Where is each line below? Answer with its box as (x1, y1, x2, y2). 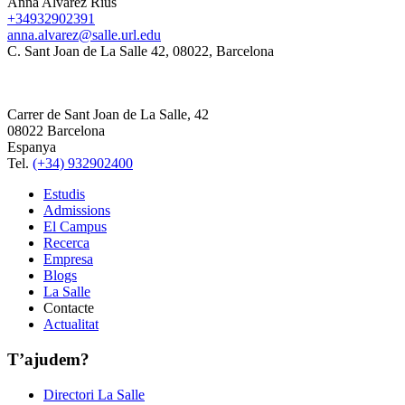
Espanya (7, 139, 56, 155)
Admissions (43, 202, 110, 219)
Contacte (43, 300, 94, 316)
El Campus (43, 219, 107, 235)
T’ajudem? (7, 349, 89, 369)
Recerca (43, 235, 89, 251)
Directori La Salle (43, 386, 145, 402)
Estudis (43, 186, 85, 202)
